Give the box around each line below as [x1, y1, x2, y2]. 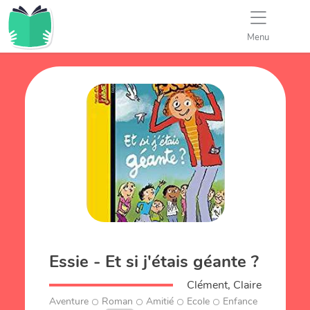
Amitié [146, 295, 174, 309]
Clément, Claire [186, 277, 262, 293]
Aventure [49, 295, 89, 309]
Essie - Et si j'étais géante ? [49, 250, 259, 273]
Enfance [223, 295, 258, 309]
